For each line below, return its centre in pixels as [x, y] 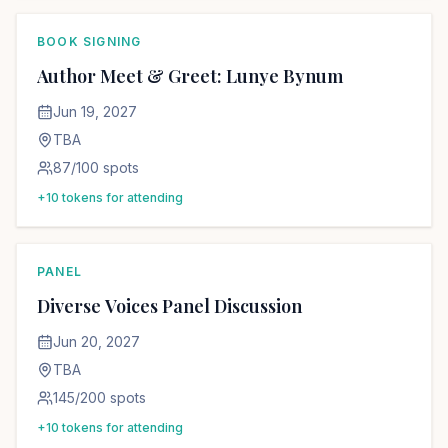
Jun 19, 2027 [95, 111]
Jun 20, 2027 [96, 341]
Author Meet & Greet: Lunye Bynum [190, 76]
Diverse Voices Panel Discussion [169, 306]
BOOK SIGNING [89, 41]
